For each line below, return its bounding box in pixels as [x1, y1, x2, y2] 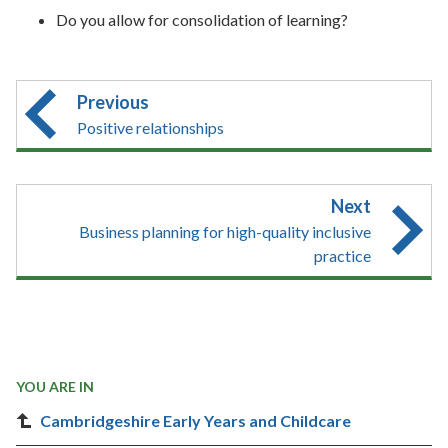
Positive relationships [77, 117, 224, 137]
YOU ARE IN [16, 377, 94, 395]
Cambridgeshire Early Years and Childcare [40, 410, 351, 430]
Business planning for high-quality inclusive [79, 221, 371, 241]
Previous [77, 90, 149, 113]
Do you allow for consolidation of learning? [56, 9, 348, 29]
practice [314, 245, 371, 265]
